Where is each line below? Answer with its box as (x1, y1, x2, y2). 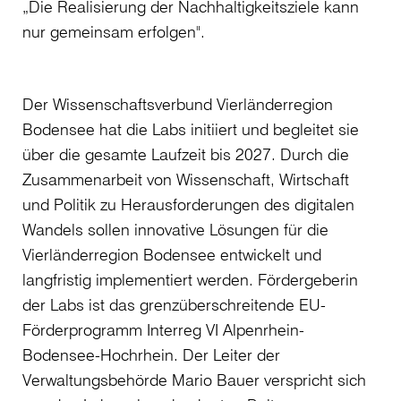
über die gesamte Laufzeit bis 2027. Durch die (22, 144, 349, 165)
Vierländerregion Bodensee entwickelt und (22, 244, 321, 265)
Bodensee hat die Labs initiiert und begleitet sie (22, 119, 359, 140)
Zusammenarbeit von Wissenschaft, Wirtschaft (22, 169, 349, 190)
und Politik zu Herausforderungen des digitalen (22, 194, 354, 215)
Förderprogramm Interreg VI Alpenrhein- (22, 320, 304, 340)
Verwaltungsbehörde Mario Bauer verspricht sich (22, 370, 366, 390)
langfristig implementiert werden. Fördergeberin (22, 269, 358, 290)
